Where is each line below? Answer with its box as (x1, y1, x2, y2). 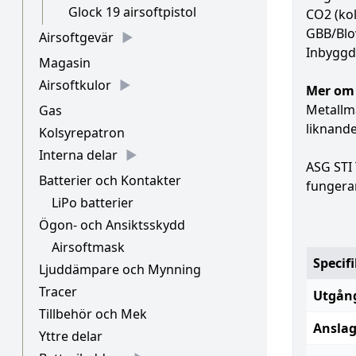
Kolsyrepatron (39, 124, 125, 141)
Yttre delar (39, 327, 103, 345)
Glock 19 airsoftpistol (68, 3, 196, 21)
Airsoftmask (52, 238, 125, 256)
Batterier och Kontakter (39, 172, 181, 189)
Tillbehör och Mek (39, 305, 147, 323)
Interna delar (39, 146, 118, 164)
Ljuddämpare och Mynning (39, 261, 201, 278)
